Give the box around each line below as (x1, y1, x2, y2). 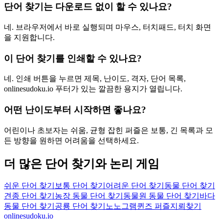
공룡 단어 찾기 (55, 202, 106, 211)
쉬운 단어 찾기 (4, 181, 55, 190)
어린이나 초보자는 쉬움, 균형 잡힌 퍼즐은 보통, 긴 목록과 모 (4, 126, 213, 134)
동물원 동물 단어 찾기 (123, 192, 199, 200)
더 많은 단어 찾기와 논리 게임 (4, 157, 159, 170)
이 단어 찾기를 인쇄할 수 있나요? (4, 53, 142, 64)
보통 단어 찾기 (55, 181, 106, 190)
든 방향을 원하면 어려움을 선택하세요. (4, 136, 139, 145)
